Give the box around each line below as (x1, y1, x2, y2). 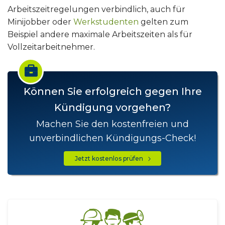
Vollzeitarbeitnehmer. (8, 42, 95, 52)
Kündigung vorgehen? (54, 101, 171, 114)
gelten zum (139, 17, 188, 27)
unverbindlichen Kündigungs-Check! (29, 133, 196, 144)
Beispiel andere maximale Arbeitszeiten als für (8, 30, 192, 39)
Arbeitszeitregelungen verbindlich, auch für (8, 5, 185, 14)
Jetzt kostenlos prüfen (74, 154, 148, 162)
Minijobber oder (8, 17, 73, 27)
